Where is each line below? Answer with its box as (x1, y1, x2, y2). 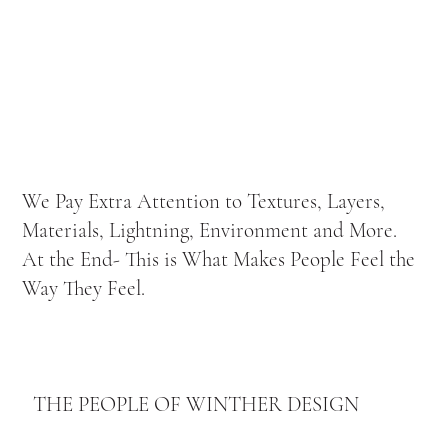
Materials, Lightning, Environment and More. (22, 218, 398, 244)
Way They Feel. (22, 276, 146, 302)
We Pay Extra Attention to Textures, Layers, (22, 189, 386, 215)
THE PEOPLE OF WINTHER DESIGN (32, 391, 359, 417)
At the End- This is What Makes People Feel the (22, 247, 416, 273)
